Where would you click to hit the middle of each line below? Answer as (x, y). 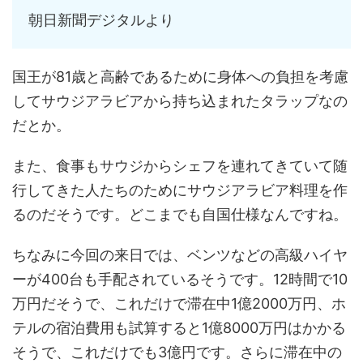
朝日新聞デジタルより (101, 20)
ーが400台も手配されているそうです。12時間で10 (180, 279)
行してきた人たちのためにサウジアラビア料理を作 (180, 190)
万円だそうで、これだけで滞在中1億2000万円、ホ (179, 303)
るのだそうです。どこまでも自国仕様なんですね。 (180, 214)
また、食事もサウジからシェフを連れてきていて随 (180, 166)
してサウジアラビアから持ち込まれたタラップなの (180, 101)
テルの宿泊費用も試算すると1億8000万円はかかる (179, 328)
